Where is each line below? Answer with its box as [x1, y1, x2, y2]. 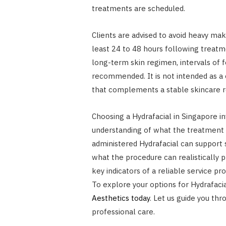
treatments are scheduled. [91, 4, 185, 14]
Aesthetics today [91, 193, 150, 203]
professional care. [91, 207, 155, 217]
